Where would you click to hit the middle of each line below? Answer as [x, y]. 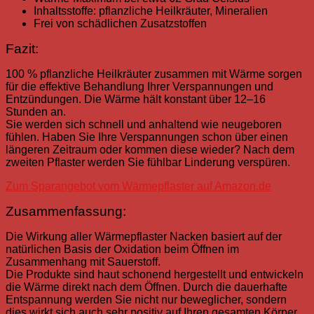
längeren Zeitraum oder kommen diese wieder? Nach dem [150, 150]
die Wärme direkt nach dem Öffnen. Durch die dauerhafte [146, 287]
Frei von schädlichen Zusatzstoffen [120, 24]
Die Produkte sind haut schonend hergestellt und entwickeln [155, 275]
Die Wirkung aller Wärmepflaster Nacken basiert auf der [144, 237]
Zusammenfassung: [66, 212]
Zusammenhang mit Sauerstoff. [83, 262]
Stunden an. [36, 112]
